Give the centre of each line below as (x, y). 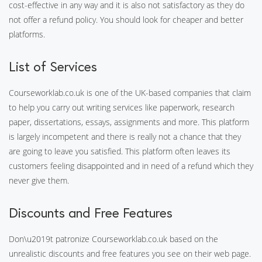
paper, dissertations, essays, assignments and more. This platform (129, 122)
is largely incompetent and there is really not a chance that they (125, 137)
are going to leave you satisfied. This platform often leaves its (120, 151)
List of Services (53, 66)
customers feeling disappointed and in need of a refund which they (131, 166)
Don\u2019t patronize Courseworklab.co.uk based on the (113, 239)
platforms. (27, 34)
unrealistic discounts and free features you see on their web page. (130, 254)
